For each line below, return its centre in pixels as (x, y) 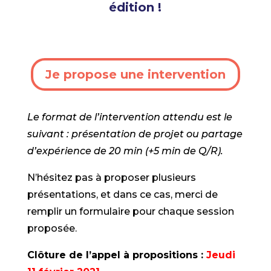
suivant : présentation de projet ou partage (135, 134)
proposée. (53, 228)
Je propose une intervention (135, 74)
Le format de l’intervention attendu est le (129, 117)
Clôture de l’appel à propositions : (116, 255)
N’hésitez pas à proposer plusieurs (111, 177)
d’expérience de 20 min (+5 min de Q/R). (125, 151)
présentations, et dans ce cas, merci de (122, 194)
